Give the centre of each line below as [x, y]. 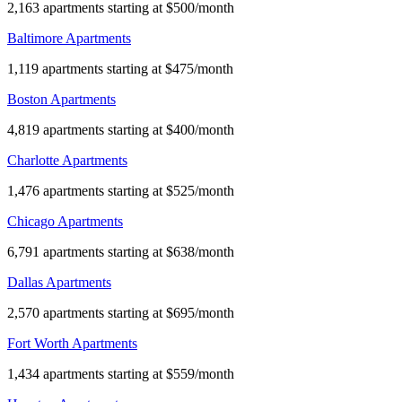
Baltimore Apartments [69, 38]
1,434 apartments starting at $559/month [121, 373]
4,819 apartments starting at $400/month [121, 129]
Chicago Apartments [65, 221]
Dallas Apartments [59, 282]
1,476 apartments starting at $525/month [121, 190]
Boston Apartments [61, 99]
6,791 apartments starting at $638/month [121, 251]
